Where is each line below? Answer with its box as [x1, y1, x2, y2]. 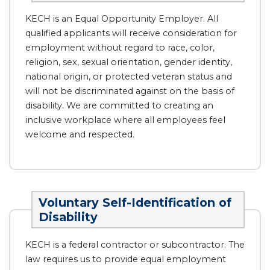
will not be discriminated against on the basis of [25, 86, 234, 96]
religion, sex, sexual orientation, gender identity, [25, 57, 232, 67]
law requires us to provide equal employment [25, 254, 226, 265]
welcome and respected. [25, 129, 134, 140]
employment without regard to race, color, [25, 42, 215, 53]
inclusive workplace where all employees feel [25, 115, 225, 125]
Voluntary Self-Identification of [39, 195, 231, 210]
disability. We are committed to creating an [25, 100, 213, 111]
